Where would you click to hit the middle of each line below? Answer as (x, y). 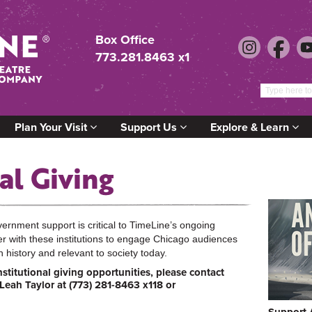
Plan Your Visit (52, 127)
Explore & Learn (251, 127)
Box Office (125, 40)
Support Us (150, 127)
